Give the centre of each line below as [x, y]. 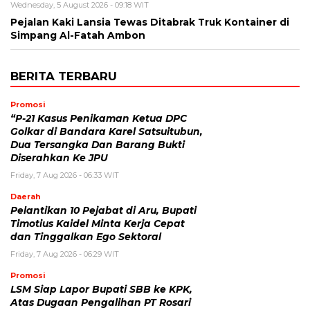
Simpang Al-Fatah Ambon [78, 36]
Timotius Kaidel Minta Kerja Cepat [98, 224]
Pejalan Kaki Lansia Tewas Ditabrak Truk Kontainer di [150, 22]
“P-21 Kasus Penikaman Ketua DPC [99, 119]
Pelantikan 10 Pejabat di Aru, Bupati [103, 211]
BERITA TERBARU [64, 76]
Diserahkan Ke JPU [59, 158]
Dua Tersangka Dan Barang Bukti [98, 145]
